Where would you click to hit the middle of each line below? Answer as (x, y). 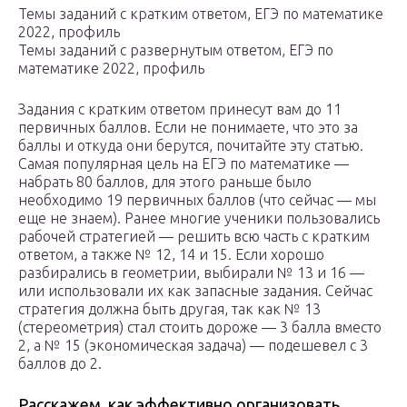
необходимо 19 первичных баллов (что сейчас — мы (197, 200)
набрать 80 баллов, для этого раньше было (165, 182)
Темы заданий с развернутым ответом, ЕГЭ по (176, 50)
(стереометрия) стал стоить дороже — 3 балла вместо (200, 328)
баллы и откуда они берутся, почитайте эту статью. (191, 146)
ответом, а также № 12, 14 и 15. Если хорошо (171, 255)
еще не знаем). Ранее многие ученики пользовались (199, 218)
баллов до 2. (60, 364)
